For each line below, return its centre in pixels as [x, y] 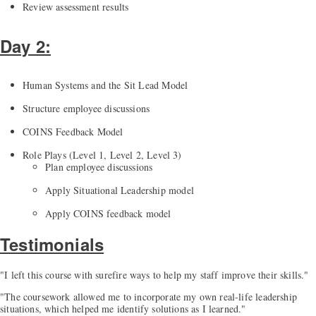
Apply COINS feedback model [108, 213]
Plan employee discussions [99, 166]
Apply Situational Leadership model [120, 190]
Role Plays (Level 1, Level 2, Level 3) [102, 154]
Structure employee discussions [86, 108]
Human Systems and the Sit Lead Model [105, 85]
